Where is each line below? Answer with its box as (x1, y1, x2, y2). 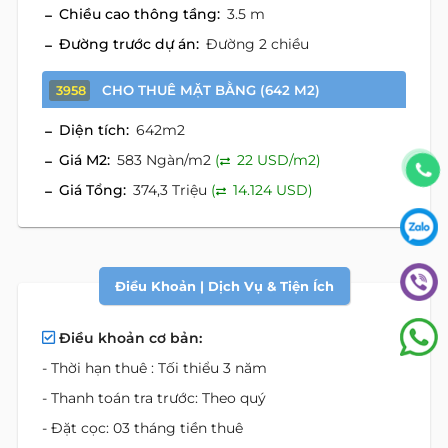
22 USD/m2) (233, 151, 321, 169)
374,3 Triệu (133, 181, 211, 199)
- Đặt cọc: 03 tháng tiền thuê (42, 419, 243, 437)
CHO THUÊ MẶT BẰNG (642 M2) (102, 82, 320, 98)
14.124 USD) (229, 181, 313, 199)
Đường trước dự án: (59, 35, 199, 53)
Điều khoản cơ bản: (59, 329, 202, 347)
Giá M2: (59, 151, 110, 169)
